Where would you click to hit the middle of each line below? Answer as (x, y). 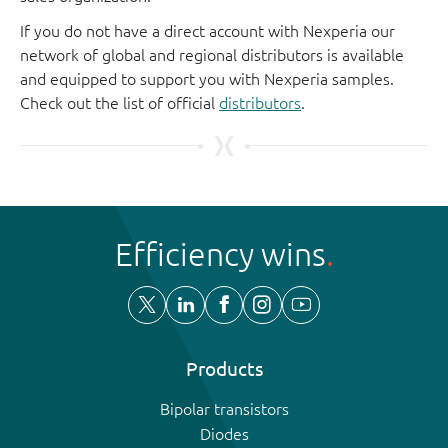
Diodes (224, 433)
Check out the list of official (119, 102)
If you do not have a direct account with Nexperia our (207, 30)
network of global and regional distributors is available (212, 54)
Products (224, 369)
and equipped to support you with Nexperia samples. (207, 78)
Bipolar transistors (224, 408)
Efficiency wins (220, 253)
